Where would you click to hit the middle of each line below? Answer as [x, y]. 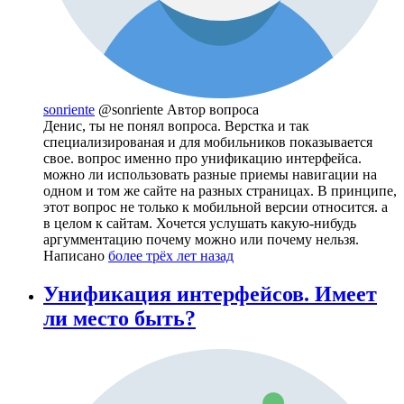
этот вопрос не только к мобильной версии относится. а [216, 207]
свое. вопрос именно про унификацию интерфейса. [202, 158]
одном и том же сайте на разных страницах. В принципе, [220, 190]
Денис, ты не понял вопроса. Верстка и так [176, 125]
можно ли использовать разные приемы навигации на [210, 174]
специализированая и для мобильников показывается [208, 142]
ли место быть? [119, 318]
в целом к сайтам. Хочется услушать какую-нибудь [200, 223]
